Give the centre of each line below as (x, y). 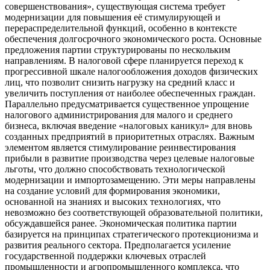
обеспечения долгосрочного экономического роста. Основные (133, 39)
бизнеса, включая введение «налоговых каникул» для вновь (128, 125)
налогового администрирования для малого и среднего (119, 115)
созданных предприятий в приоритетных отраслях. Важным (130, 136)
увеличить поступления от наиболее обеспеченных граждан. (130, 93)
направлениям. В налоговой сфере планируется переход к (124, 60)
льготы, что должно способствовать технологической (115, 169)
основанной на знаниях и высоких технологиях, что (113, 201)
